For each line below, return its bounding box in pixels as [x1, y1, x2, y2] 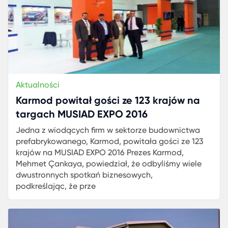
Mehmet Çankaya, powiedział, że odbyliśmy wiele [16, 159, 202, 168]
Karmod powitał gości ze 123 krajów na [16, 94, 200, 106]
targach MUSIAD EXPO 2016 [16, 108, 148, 120]
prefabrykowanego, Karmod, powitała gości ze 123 [16, 136, 204, 146]
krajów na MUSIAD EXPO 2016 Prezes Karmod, [16, 148, 184, 157]
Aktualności [16, 80, 60, 90]
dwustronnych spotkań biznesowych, [16, 170, 153, 180]
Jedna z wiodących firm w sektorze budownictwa [16, 125, 200, 135]
